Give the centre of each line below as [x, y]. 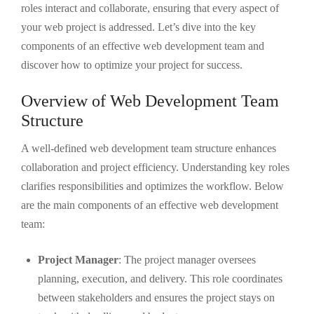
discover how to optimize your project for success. [132, 65]
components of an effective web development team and [143, 46]
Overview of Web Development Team [150, 101]
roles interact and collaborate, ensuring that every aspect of [150, 8]
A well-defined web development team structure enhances [149, 148]
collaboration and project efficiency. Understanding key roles [155, 167]
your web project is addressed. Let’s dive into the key [138, 27]
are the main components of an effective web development [150, 205]
